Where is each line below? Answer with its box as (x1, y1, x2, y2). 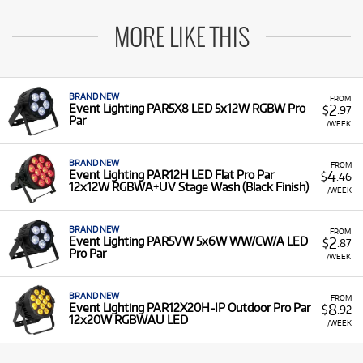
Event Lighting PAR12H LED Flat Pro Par (69, 168, 274, 181)
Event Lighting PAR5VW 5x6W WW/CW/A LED (69, 234, 308, 248)
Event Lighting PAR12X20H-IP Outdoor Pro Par (69, 301, 310, 314)
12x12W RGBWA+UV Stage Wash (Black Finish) (69, 180, 309, 194)
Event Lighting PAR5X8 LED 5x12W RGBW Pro (69, 101, 305, 115)
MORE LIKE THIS (113, 26, 250, 52)
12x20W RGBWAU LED (69, 313, 188, 327)
